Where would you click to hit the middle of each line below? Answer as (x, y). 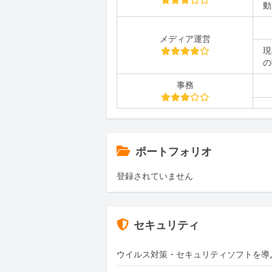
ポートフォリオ (174, 152)
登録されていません (155, 176)
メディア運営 (185, 39)
